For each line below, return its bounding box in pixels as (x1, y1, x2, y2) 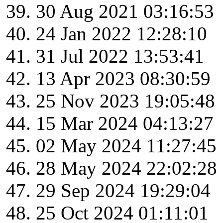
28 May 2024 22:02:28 (36, 157, 217, 179)
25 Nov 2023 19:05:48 (36, 90, 215, 112)
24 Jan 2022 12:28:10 (36, 23, 207, 45)
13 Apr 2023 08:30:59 (36, 68, 211, 90)
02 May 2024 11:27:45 (36, 135, 217, 157)
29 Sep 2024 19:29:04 (36, 180, 211, 202)
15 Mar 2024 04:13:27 (36, 112, 214, 134)
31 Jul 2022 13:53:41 (36, 45, 204, 67)
